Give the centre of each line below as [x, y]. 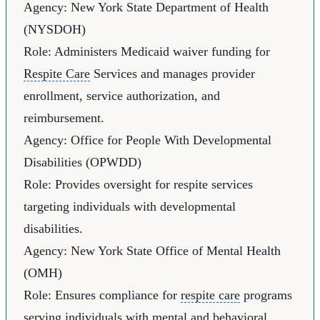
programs [266, 295]
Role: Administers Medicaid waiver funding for [147, 52]
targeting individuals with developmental [130, 207]
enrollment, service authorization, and [122, 96]
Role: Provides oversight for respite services [138, 185]
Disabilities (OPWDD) [82, 162]
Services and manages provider [172, 74]
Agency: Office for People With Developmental [147, 140]
